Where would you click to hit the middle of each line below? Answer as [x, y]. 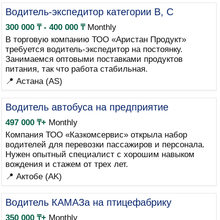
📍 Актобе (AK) [33, 177]
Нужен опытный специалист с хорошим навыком [100, 154]
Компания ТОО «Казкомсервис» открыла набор [96, 135]
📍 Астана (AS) [34, 81]
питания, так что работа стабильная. [76, 69]
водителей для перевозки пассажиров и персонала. [105, 145]
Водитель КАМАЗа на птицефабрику [88, 202]
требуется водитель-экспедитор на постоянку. [94, 49]
